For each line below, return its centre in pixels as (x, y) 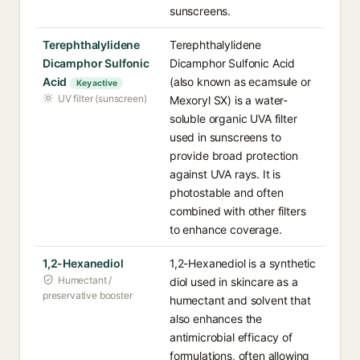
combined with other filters (238, 211)
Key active (97, 83)
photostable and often (227, 192)
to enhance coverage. (226, 229)
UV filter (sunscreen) (102, 98)
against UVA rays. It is (225, 174)
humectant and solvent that (240, 300)
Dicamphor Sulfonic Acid (233, 63)
